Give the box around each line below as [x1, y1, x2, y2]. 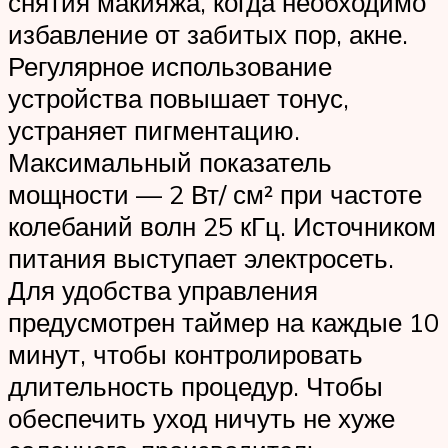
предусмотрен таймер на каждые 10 [8, 306, 439, 339]
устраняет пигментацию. [8, 114, 300, 147]
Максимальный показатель [8, 146, 332, 179]
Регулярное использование [8, 50, 332, 83]
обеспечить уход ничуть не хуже [8, 402, 395, 435]
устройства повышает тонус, [8, 82, 349, 115]
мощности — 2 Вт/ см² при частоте [8, 178, 422, 211]
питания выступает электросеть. [8, 242, 394, 275]
